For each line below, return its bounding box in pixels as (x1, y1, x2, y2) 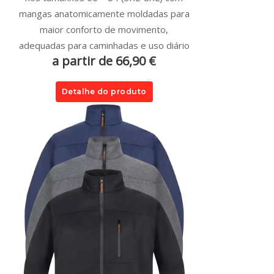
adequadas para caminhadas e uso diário (18, 39, 190, 51)
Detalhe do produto (61, 86, 147, 96)
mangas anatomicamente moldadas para (18, 7, 190, 20)
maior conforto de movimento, (40, 23, 168, 35)
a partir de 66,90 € (52, 52, 156, 69)
